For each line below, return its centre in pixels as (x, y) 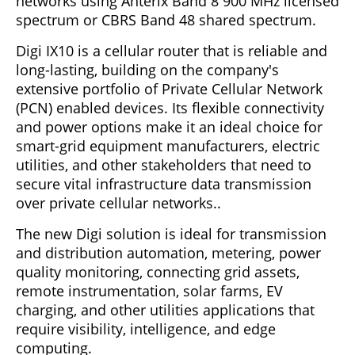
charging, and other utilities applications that (165, 309)
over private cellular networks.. (118, 202)
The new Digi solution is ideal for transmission (171, 233)
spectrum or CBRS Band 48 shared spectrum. (166, 19)
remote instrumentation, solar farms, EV (149, 290)
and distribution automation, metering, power (168, 252)
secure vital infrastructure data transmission (164, 183)
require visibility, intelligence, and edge (146, 328)
